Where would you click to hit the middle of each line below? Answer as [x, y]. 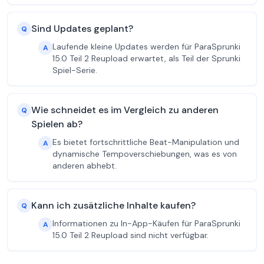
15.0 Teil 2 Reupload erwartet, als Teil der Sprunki [146, 58]
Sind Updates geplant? [82, 29]
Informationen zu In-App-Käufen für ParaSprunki [146, 223]
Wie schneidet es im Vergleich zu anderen [125, 110]
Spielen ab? [57, 124]
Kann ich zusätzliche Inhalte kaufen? [113, 205]
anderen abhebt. [85, 166]
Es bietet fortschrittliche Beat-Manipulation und [146, 142]
